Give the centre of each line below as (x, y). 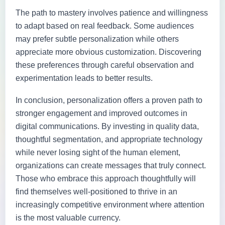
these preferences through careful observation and (105, 65)
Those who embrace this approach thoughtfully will (106, 178)
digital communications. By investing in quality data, (107, 126)
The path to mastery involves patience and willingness (112, 13)
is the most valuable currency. (68, 217)
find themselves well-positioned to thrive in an (96, 191)
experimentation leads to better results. (84, 78)
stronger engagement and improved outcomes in (101, 113)
